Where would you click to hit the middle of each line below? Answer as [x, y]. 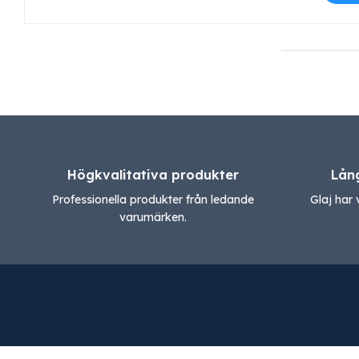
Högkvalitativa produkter [153, 175]
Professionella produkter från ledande [153, 200]
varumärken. [153, 218]
